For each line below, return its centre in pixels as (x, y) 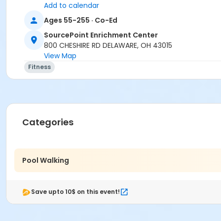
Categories (48, 122)
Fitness (39, 67)
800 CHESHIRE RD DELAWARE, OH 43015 (108, 46)
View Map (60, 56)
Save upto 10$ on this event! (75, 192)
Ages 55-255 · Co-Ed (81, 20)
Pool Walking (46, 160)
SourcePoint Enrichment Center (101, 35)
